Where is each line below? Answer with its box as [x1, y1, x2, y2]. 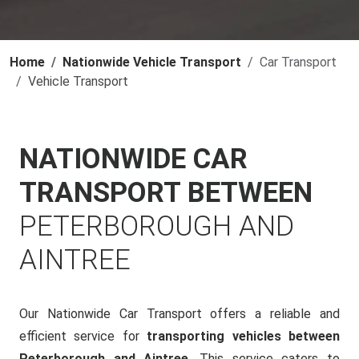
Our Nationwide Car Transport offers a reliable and [19, 306, 340, 321]
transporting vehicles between [147, 329, 341, 344]
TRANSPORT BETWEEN [19, 176, 313, 209]
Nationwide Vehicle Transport [63, 54, 241, 70]
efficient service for [19, 329, 147, 344]
